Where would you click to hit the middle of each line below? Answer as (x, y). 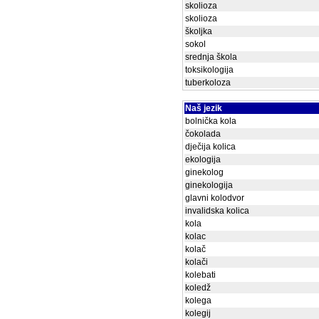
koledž (198, 288)
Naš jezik (204, 108)
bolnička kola (211, 121)
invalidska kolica (217, 211)
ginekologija (209, 185)
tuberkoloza (208, 83)
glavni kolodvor (215, 198)
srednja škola (211, 57)
